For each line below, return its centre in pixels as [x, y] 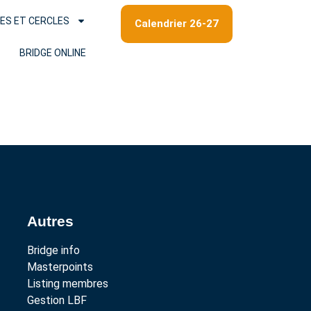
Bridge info [53, 250]
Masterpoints [60, 267]
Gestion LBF [57, 300]
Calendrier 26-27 [177, 24]
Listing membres [67, 284]
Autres [50, 221]
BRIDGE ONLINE [53, 53]
